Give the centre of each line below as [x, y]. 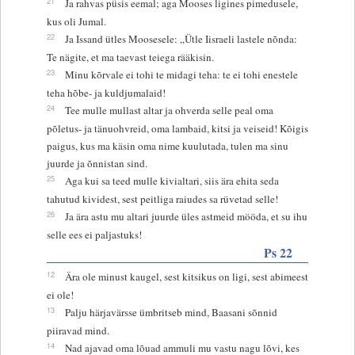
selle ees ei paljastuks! [94, 234]
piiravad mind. [78, 330]
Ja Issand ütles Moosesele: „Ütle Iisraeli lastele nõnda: [181, 38]
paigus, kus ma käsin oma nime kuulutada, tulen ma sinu [167, 145]
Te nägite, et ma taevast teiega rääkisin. [130, 57]
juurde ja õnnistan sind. [97, 163]
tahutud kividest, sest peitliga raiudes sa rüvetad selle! [162, 198]
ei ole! [60, 294]
